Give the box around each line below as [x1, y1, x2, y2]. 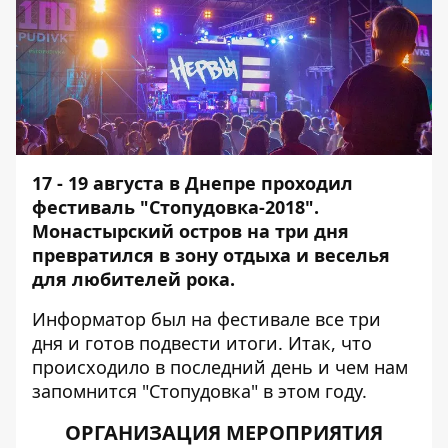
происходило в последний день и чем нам [32, 355, 408, 379]
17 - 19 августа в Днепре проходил [32, 171, 353, 195]
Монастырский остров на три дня [32, 219, 349, 243]
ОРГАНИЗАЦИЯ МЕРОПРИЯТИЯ [65, 419, 383, 446]
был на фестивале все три [146, 307, 381, 331]
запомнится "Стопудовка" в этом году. [32, 379, 367, 403]
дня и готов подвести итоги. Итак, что [32, 331, 372, 355]
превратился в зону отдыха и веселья [32, 243, 390, 267]
